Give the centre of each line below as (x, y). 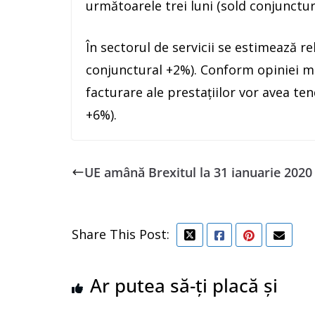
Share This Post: (121, 234)
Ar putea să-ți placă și (184, 285)
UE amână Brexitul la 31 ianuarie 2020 (198, 172)
